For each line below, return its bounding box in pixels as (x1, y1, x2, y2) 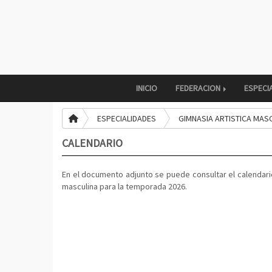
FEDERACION (175, 83, 222, 93)
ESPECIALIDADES (97, 113, 156, 124)
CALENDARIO (62, 136, 123, 150)
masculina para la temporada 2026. (62, 181, 189, 192)
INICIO (136, 83, 157, 93)
